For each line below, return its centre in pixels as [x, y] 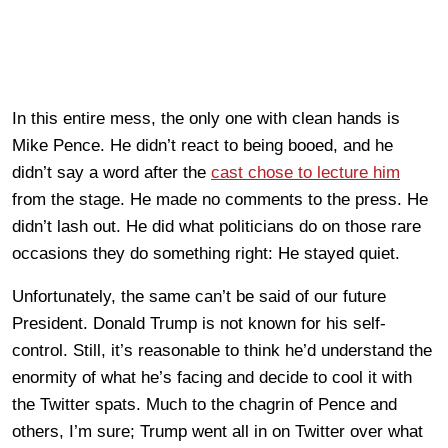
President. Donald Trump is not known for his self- [199, 324]
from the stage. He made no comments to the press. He [220, 200]
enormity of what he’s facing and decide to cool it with [212, 378]
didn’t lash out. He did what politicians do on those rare [216, 227]
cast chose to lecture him [305, 173]
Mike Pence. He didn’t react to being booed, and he [202, 146]
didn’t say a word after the [111, 173]
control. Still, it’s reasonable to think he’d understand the [222, 351]
